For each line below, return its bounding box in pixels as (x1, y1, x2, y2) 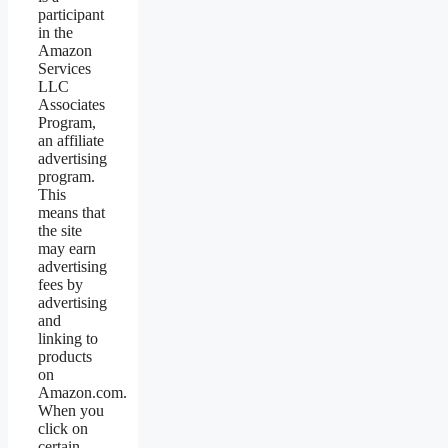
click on (38, 420, 88, 438)
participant (38, 6, 104, 24)
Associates (38, 96, 105, 114)
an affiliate (38, 132, 104, 150)
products (38, 348, 92, 366)
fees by (38, 276, 83, 294)
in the (38, 24, 73, 42)
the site (38, 222, 82, 240)
